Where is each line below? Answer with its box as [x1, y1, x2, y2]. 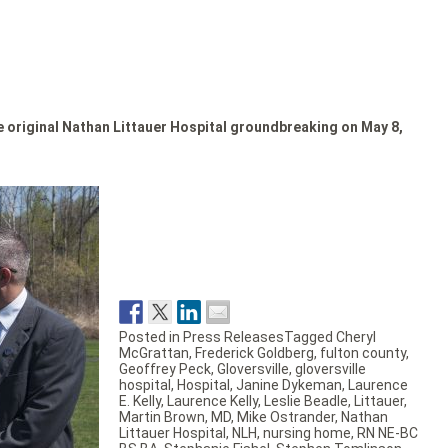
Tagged [283, 329, 336, 346]
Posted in [118, 329, 183, 346]
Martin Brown [118, 409, 205, 426]
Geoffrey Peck [118, 361, 211, 378]
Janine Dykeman [235, 377, 342, 394]
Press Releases [182, 329, 284, 346]
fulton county [319, 345, 406, 362]
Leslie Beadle [263, 393, 348, 410]
